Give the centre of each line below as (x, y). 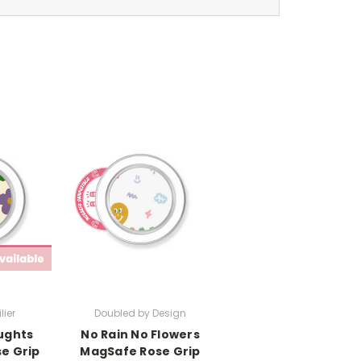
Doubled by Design (140, 313)
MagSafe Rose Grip (140, 351)
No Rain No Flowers (140, 334)
